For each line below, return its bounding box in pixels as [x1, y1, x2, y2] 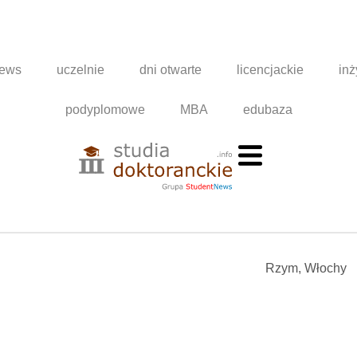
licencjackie [237, 62, 304, 76]
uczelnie [57, 62, 105, 76]
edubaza [242, 102, 292, 116]
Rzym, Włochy [265, 261, 347, 275]
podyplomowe [65, 102, 145, 116]
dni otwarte [139, 62, 202, 76]
